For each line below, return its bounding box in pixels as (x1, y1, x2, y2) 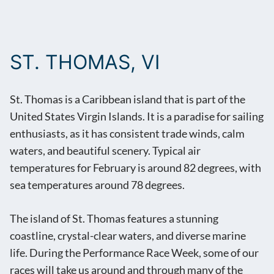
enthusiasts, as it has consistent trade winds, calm (10, 127, 245, 141)
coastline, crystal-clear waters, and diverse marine (10, 229, 246, 243)
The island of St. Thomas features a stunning (10, 212, 218, 226)
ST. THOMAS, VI (10, 50, 160, 75)
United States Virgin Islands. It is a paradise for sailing (10, 110, 264, 124)
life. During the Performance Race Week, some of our (10, 246, 259, 260)
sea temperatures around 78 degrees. (10, 179, 185, 192)
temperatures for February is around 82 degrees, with (10, 161, 261, 175)
